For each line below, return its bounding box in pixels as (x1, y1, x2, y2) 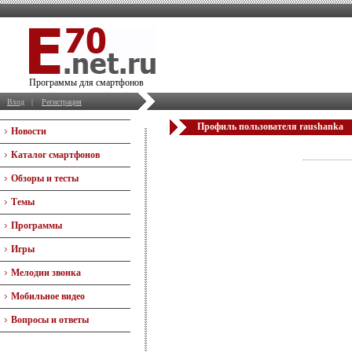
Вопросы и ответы (11, 314, 89, 325)
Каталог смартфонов (11, 149, 100, 160)
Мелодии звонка (11, 267, 81, 278)
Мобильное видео (11, 291, 85, 302)
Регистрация (42, 97, 82, 106)
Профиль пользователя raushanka (197, 121, 343, 132)
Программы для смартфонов (29, 77, 144, 88)
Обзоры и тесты (11, 173, 79, 184)
